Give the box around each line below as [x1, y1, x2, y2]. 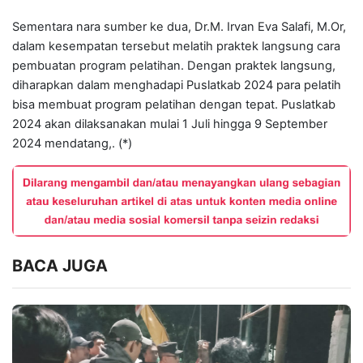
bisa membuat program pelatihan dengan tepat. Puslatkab [12, 97, 335, 113]
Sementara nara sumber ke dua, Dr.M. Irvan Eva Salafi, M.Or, [12, 19, 346, 35]
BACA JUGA [12, 255, 108, 275]
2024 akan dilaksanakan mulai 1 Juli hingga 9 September [12, 117, 327, 132]
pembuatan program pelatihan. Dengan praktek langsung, [12, 58, 335, 74]
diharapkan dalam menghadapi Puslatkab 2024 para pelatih [12, 78, 341, 93]
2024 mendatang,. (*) [12, 136, 132, 152]
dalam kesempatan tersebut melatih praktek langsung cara [12, 39, 340, 54]
